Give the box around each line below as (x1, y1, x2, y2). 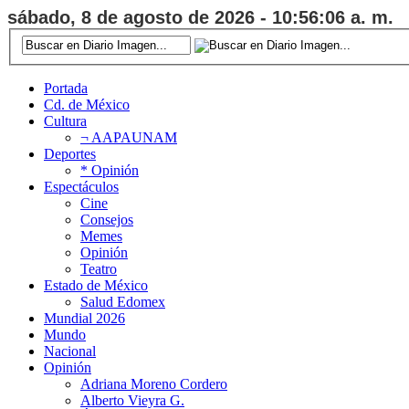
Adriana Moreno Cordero (80, 375, 227, 392)
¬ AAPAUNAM (80, 129, 177, 145)
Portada (44, 79, 88, 96)
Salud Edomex (80, 293, 165, 309)
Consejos (80, 211, 133, 227)
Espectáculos (44, 178, 119, 194)
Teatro (80, 260, 117, 277)
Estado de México (44, 277, 148, 293)
